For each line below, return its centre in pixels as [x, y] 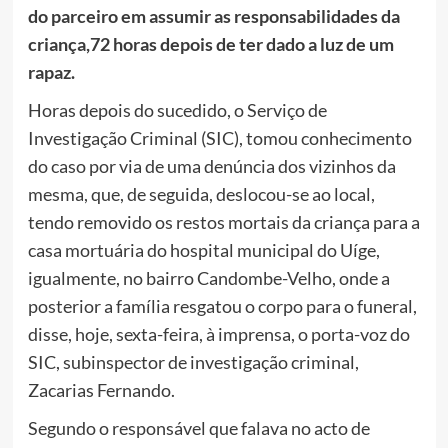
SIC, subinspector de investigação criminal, [193, 362]
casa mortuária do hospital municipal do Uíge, [203, 250]
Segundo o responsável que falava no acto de [198, 428]
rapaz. [51, 72]
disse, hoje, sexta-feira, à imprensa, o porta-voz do [218, 334]
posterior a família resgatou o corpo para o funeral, [222, 306]
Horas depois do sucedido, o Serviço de [177, 110]
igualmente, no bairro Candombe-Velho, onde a [208, 278]
